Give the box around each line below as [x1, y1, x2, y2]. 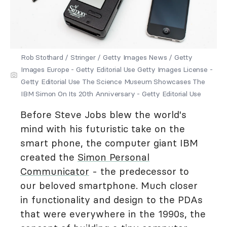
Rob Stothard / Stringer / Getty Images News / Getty [21, 53, 193, 62]
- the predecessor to [89, 165, 189, 177]
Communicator [20, 165, 89, 177]
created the [20, 151, 78, 163]
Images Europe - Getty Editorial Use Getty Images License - [21, 65, 213, 74]
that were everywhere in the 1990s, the [20, 208, 206, 220]
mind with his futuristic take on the [20, 123, 185, 135]
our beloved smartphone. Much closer [20, 179, 198, 192]
